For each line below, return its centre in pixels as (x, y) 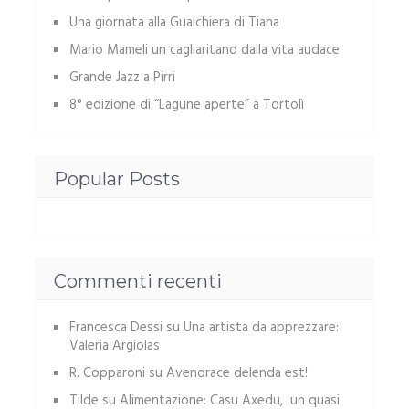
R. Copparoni (107, 374)
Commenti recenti (137, 282)
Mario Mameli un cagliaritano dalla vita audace (204, 51)
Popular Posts (116, 179)
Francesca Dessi (115, 328)
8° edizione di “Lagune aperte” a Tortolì (186, 105)
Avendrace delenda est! (236, 374)
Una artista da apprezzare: (261, 328)
